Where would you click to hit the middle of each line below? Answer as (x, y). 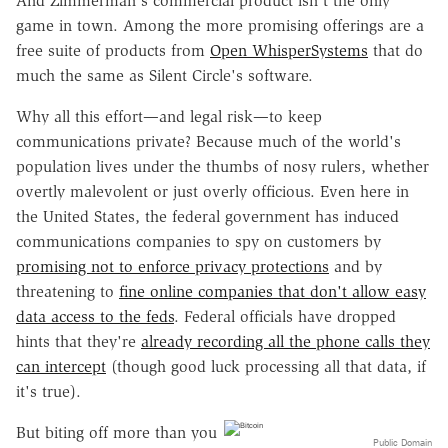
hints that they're (78, 341)
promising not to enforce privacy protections (172, 266)
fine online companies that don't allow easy (272, 291)
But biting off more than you (116, 432)
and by (355, 266)
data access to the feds (95, 316)
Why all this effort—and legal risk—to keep (169, 116)
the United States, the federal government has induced (207, 216)
